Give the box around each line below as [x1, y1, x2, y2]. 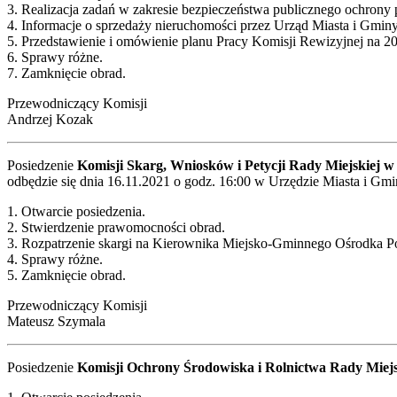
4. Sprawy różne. [7, 251, 103, 267]
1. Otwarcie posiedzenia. [7, 203, 145, 219]
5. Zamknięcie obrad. [7, 267, 126, 283]
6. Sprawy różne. [7, 49, 103, 65]
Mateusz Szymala [7, 313, 105, 329]
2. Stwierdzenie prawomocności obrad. [7, 219, 225, 235]
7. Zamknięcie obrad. [7, 65, 126, 81]
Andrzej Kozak [7, 111, 93, 127]
